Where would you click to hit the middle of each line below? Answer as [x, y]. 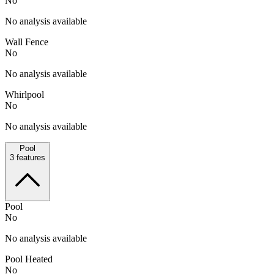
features [30, 157]
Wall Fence [27, 42]
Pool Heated [29, 259]
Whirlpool [24, 94]
